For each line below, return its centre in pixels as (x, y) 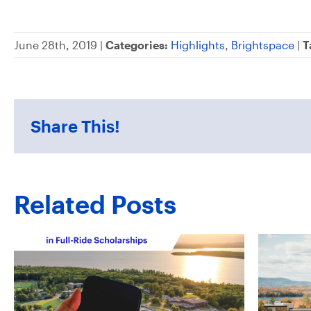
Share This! (75, 126)
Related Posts (95, 204)
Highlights (198, 44)
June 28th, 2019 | (60, 44)
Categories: (137, 44)
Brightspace (263, 44)
